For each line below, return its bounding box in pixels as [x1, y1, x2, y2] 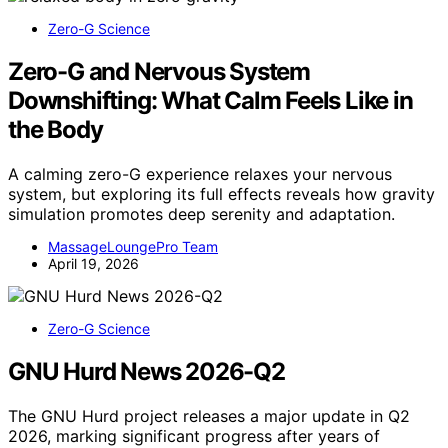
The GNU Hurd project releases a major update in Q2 [8, 405, 410, 426]
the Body [8, 114, 103, 144]
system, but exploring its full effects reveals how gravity [8, 183, 435, 204]
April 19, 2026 [48, 254, 139, 272]
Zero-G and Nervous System [8, 56, 310, 86]
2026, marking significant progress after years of [8, 425, 380, 446]
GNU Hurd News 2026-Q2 [8, 356, 285, 386]
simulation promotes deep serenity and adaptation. [8, 203, 395, 224]
